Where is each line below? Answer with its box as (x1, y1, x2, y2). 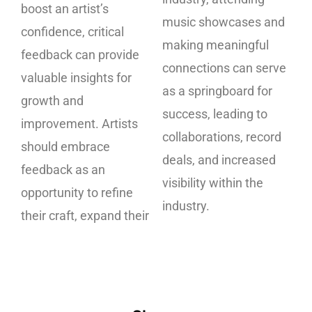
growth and (21, 93, 84, 109)
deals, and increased (162, 152, 276, 167)
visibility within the (162, 175, 263, 190)
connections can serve (162, 60, 286, 75)
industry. (162, 198, 210, 213)
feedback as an (21, 162, 105, 178)
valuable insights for (21, 70, 132, 86)
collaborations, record (162, 129, 281, 144)
